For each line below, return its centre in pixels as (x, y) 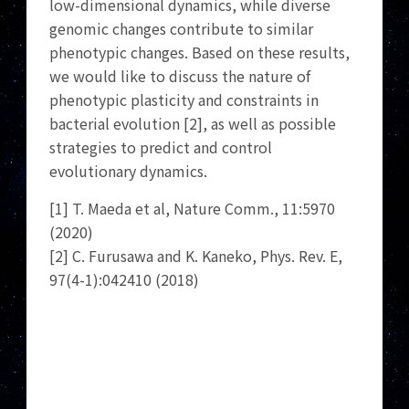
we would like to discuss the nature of (180, 76)
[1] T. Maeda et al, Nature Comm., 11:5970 (193, 208)
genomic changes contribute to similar (182, 28)
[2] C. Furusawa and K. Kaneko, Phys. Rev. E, (196, 256)
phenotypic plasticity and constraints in (184, 100)
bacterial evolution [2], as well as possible (193, 123)
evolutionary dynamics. (129, 171)
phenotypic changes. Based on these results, (200, 52)
